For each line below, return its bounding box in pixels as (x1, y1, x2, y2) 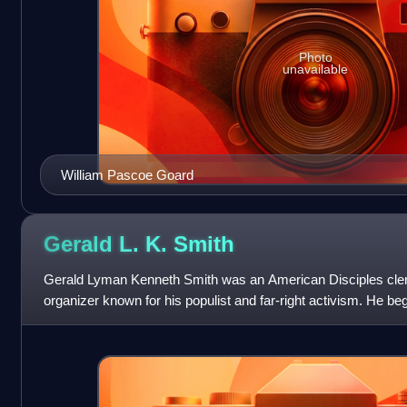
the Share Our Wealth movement (43, 313, 239, 329)
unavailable (283, 62, 349, 77)
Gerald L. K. (43, 232, 174, 257)
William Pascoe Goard (60, 166, 194, 183)
